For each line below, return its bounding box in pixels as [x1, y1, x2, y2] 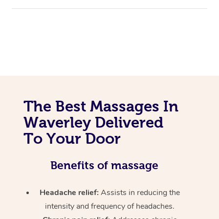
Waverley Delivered [23, 113, 163, 131]
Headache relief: [40, 187, 101, 198]
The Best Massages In [23, 97, 178, 114]
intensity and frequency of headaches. [45, 200, 175, 212]
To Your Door [23, 130, 121, 147]
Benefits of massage [50, 158, 158, 172]
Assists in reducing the [101, 187, 180, 198]
